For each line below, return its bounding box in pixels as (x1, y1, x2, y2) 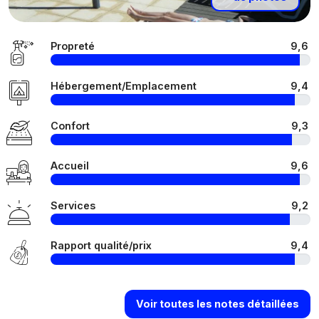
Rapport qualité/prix (51, 239, 152, 251)
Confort (51, 119, 90, 132)
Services (51, 199, 95, 211)
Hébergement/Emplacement (51, 79, 197, 92)
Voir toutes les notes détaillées (136, 298, 299, 310)
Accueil (51, 159, 89, 172)
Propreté (51, 39, 95, 52)
